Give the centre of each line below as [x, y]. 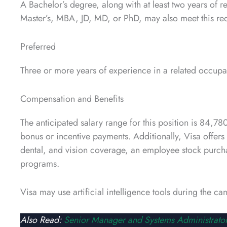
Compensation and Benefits [72, 99]
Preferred [38, 47]
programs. [40, 163]
